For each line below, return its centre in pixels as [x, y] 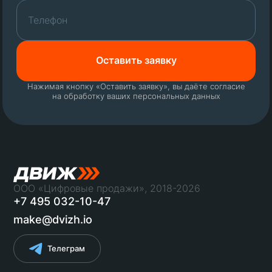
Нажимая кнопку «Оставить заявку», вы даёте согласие [136, 86]
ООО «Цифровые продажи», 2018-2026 [107, 189]
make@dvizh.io [53, 220]
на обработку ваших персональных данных [136, 96]
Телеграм [66, 248]
